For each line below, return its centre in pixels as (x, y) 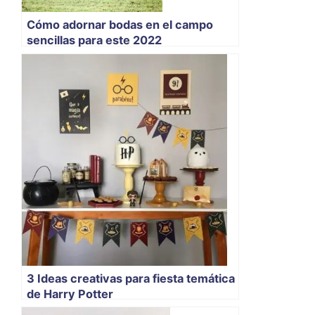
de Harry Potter (70, 294)
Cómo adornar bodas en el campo (120, 25)
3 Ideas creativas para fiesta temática (131, 278)
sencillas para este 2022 (94, 40)
